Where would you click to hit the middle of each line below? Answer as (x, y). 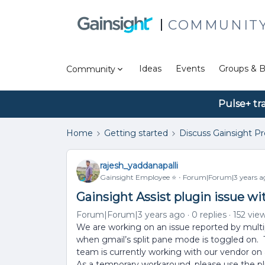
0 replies (209, 215)
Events (190, 69)
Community (91, 69)
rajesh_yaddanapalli (139, 165)
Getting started (136, 133)
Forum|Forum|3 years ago (131, 215)
